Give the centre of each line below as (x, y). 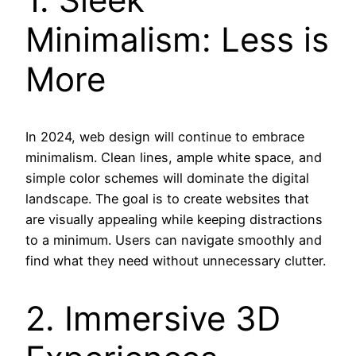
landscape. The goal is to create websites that (167, 199)
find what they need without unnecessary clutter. (176, 261)
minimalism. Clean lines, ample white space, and (174, 158)
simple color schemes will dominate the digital (167, 178)
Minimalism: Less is (177, 39)
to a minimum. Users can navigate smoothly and (174, 240)
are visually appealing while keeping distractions (174, 220)
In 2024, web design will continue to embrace (165, 137)
